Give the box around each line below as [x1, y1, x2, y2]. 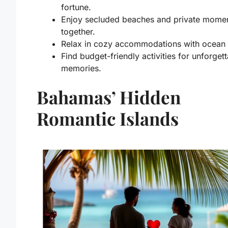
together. [61, 26, 95, 37]
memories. [61, 63, 101, 73]
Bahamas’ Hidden [37, 84, 181, 109]
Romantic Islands [37, 106, 179, 130]
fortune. [61, 2, 91, 12]
